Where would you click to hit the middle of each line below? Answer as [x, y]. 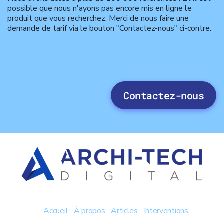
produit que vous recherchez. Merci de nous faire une [98, 19]
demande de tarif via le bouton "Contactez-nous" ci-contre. [109, 29]
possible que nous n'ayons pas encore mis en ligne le [100, 9]
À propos [89, 211]
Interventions [166, 211]
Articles [124, 211]
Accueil [56, 211]
